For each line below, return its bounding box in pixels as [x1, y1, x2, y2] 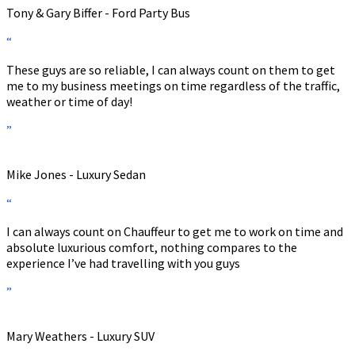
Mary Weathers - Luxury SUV [6, 327, 155, 344]
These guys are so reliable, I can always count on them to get [6, 61, 335, 78]
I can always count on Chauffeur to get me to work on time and [6, 223, 343, 239]
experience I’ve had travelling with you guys [6, 254, 240, 271]
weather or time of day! [6, 93, 132, 109]
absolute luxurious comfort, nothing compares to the [6, 239, 297, 255]
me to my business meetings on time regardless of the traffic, [6, 77, 340, 94]
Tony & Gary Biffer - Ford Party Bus [6, 4, 190, 21]
